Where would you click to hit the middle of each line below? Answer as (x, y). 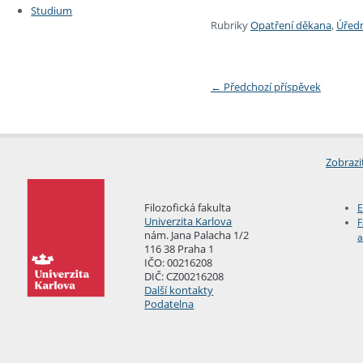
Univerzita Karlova (188, 222)
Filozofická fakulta (188, 208)
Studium (52, 11)
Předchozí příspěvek (271, 87)
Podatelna (169, 304)
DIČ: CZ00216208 (184, 277)
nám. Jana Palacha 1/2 (197, 235)
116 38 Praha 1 (179, 249)
